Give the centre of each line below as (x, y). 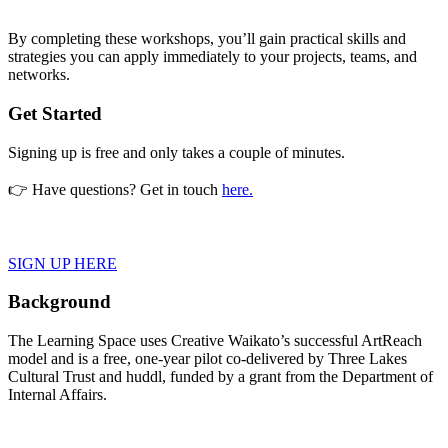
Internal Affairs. (57, 395)
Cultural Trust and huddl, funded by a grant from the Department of (220, 377)
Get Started (55, 113)
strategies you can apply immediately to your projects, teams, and (212, 57)
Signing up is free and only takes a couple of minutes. (176, 152)
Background (59, 302)
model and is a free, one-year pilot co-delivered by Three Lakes (207, 359)
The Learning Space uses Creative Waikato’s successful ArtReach (215, 341)
